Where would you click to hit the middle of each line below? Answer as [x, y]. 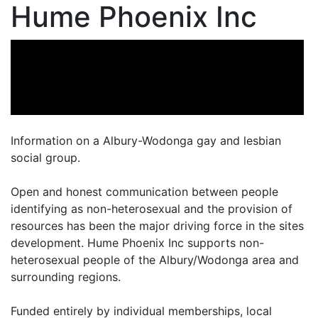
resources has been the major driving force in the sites [157, 226]
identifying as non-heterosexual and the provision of [152, 209]
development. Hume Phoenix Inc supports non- [137, 243]
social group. [45, 158]
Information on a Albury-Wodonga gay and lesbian [146, 141]
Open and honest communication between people [144, 192]
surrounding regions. [66, 277]
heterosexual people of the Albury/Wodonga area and [155, 260]
